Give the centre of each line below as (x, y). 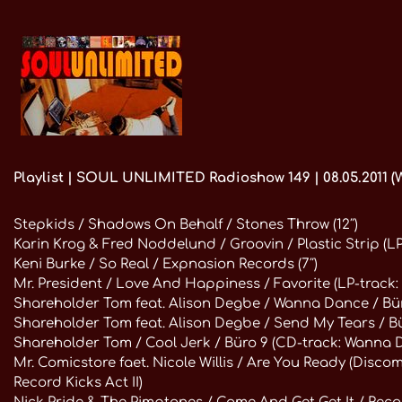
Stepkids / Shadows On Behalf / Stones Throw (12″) (186, 225)
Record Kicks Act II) (78, 383)
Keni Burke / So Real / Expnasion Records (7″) (166, 265)
